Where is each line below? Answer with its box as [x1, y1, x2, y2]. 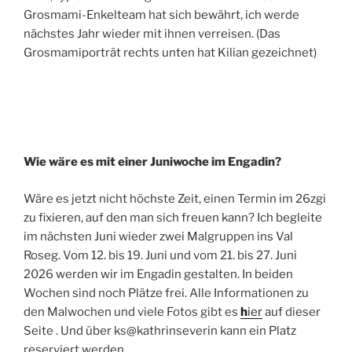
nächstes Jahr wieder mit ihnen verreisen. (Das [24, 26, 280, 41]
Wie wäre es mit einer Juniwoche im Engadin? [24, 155, 281, 170]
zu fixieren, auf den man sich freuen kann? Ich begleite [24, 210, 322, 225]
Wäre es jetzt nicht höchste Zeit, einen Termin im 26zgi [24, 191, 326, 206]
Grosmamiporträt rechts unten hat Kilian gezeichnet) [24, 45, 317, 60]
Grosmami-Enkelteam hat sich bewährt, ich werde [24, 7, 299, 22]
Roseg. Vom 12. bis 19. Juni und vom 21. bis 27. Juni [24, 247, 297, 262]
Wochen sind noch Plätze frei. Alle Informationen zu [24, 285, 309, 300]
